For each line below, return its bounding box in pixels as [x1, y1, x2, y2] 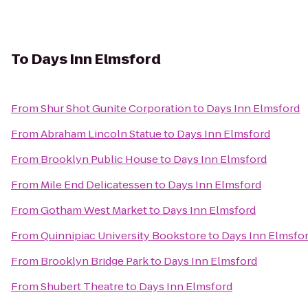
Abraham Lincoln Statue [41, 126, 162, 141]
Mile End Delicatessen [41, 177, 153, 192]
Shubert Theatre [41, 279, 124, 294]
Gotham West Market [41, 203, 147, 217]
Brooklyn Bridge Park [41, 254, 148, 268]
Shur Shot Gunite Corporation [41, 101, 191, 115]
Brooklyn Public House [41, 152, 158, 166]
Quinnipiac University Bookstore [41, 228, 206, 243]
